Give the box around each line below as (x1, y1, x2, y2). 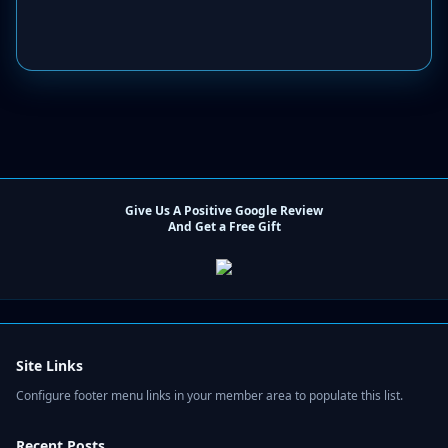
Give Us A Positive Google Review (125, 202, 323, 219)
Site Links (16, 356, 83, 375)
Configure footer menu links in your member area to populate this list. (16, 387, 403, 404)
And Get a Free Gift (167, 218, 281, 235)
